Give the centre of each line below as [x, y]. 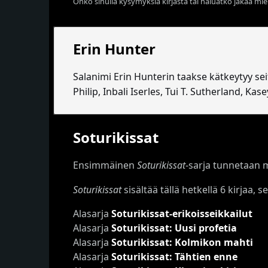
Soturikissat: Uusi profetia [174, 228]
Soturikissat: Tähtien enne [174, 257]
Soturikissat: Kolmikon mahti [182, 243]
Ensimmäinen [105, 165]
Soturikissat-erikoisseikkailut [182, 214]
